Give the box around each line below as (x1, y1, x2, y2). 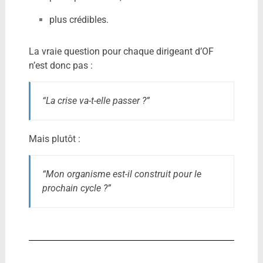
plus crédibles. (49, 14, 109, 25)
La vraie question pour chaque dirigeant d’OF (28, 45, 214, 57)
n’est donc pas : (28, 59, 93, 71)
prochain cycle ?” (42, 182, 111, 194)
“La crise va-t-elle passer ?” (42, 95, 150, 106)
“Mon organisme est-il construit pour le (42, 168, 201, 180)
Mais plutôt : (28, 133, 80, 144)
